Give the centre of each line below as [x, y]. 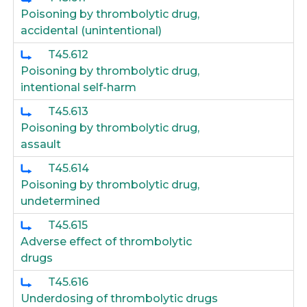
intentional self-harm [79, 87]
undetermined [61, 201]
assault [41, 144]
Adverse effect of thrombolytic [107, 242]
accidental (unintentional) [91, 30]
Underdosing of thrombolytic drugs [120, 298]
